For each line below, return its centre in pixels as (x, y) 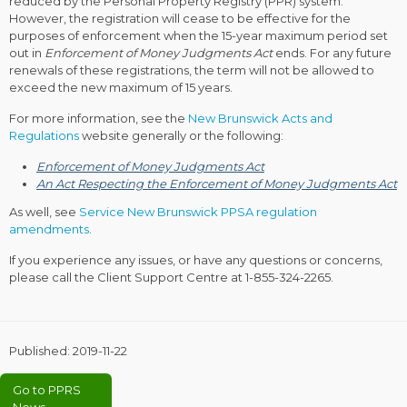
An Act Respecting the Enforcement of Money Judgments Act (217, 184)
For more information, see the (99, 118)
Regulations (44, 135)
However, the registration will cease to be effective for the (180, 18)
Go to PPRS (47, 389)
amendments (49, 228)
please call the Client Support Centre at (127, 277)
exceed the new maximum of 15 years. (121, 87)
